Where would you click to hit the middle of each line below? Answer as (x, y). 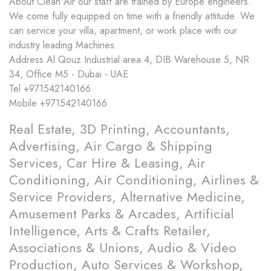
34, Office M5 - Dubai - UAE (69, 74)
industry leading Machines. (63, 45)
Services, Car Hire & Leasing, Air (107, 163)
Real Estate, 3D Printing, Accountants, (119, 129)
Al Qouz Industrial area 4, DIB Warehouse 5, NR (148, 60)
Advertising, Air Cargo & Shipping (111, 146)
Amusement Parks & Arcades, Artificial (121, 214)
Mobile (23, 103)
